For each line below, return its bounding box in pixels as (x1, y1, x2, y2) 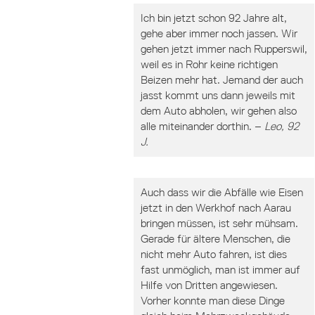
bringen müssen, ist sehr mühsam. (141, 217, 298, 230)
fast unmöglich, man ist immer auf (141, 263, 300, 276)
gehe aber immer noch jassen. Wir (141, 27, 297, 40)
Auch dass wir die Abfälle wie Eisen (141, 186, 303, 199)
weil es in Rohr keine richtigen (141, 58, 278, 71)
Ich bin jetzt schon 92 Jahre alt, (141, 11, 287, 25)
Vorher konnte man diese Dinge (141, 294, 285, 307)
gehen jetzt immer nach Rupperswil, (141, 42, 307, 56)
